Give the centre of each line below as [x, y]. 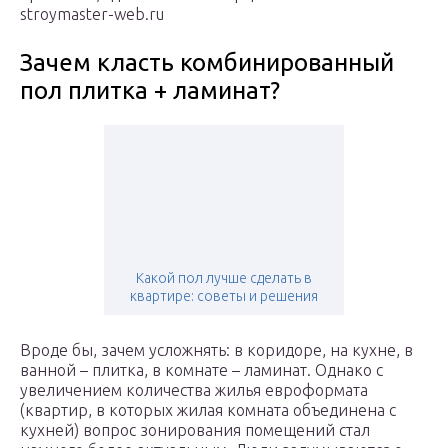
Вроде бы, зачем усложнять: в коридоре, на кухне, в [216, 350]
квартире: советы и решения [224, 296]
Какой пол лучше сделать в [224, 278]
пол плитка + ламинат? [150, 91]
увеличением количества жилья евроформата [194, 390]
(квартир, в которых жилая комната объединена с [208, 410]
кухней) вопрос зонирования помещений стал [195, 430]
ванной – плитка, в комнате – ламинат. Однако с [201, 370]
